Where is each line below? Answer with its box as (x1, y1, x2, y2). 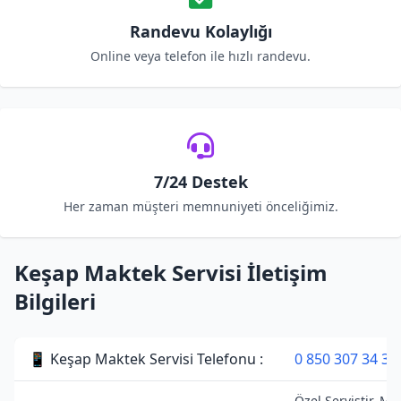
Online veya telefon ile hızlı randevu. (90, 47, 311, 64)
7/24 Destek (153, 171, 248, 192)
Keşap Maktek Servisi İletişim (14, 258, 328, 287)
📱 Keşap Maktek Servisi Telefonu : (29, 349, 263, 369)
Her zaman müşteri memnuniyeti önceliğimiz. (63, 198, 338, 215)
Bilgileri (14, 286, 96, 316)
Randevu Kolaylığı (129, 21, 272, 42)
